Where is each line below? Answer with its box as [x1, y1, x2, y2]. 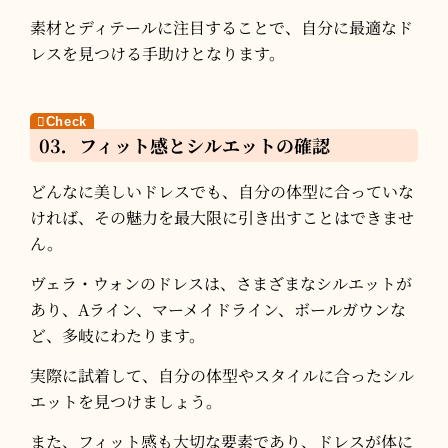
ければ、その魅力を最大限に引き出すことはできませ [30, 206, 414, 230]
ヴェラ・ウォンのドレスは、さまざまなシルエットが [30, 272, 412, 296]
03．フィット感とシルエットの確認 [39, 132, 330, 159]
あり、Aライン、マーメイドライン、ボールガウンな [30, 298, 406, 322]
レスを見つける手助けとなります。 [30, 41, 285, 65]
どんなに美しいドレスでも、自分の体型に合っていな [30, 180, 414, 204]
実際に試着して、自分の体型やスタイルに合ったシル [30, 364, 414, 388]
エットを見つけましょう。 [30, 390, 222, 414]
